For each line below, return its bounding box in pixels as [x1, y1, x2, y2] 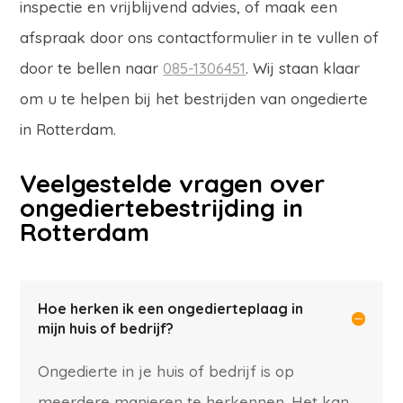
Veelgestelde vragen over [20, 168, 326, 199]
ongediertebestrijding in [20, 193, 304, 223]
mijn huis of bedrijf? [38, 319, 175, 337]
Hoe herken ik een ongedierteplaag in [38, 300, 304, 318]
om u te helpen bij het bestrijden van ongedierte [20, 89, 369, 108]
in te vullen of [282, 28, 380, 47]
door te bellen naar [20, 58, 159, 77]
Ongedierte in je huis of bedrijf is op [38, 362, 295, 381]
